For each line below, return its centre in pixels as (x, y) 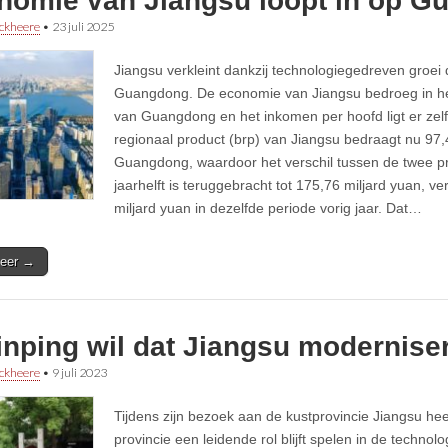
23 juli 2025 (83, 26)
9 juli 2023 (79, 372)
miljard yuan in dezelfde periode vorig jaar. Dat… (268, 208)
